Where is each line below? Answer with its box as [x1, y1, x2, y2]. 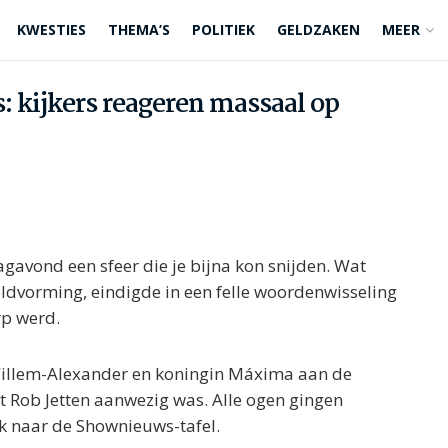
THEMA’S [108, 20, 170, 39]
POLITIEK [192, 20, 255, 39]
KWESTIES [17, 20, 86, 39]
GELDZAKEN [277, 20, 360, 39]
